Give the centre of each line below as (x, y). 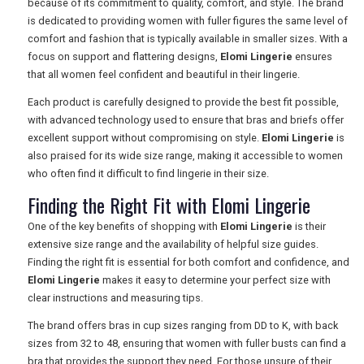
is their (309, 227)
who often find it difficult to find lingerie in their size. (148, 174)
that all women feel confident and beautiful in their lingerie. (164, 75)
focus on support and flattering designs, (124, 57)
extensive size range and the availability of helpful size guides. (173, 245)
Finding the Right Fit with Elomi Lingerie (169, 205)
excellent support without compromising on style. (145, 138)
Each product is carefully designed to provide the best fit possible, (183, 102)
